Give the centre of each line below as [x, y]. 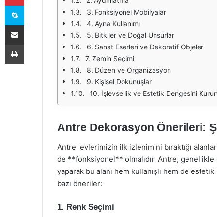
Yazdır [33, 44]
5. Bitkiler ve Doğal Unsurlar [131, 35]
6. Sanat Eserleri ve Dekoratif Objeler [145, 47]
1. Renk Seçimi [86, 207]
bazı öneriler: [80, 183]
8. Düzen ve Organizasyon [129, 70]
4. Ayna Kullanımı [113, 23]
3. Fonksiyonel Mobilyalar [126, 12]
